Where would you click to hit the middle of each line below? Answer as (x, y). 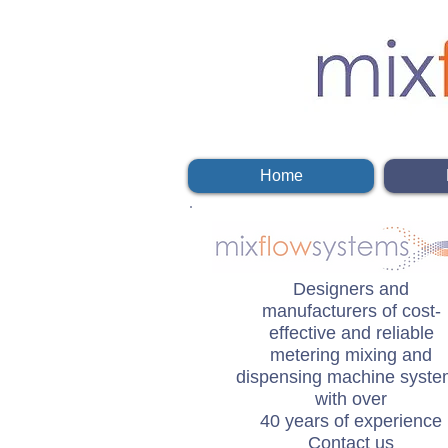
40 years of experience (351, 421)
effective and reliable (351, 333)
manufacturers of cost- (351, 311)
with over (351, 399)
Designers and (351, 289)
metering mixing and (351, 355)
